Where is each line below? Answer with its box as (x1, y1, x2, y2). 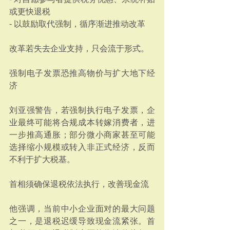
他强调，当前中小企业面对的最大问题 (9, 204, 155, 213)
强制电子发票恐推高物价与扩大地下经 (9, 69, 155, 78)
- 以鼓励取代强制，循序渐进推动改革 (9, 20, 145, 28)
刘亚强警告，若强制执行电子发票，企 (9, 106, 155, 114)
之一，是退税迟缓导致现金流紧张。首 (9, 217, 155, 225)
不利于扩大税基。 (9, 155, 75, 164)
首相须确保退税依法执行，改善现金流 (9, 180, 149, 188)
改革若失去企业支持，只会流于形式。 (9, 44, 149, 53)
